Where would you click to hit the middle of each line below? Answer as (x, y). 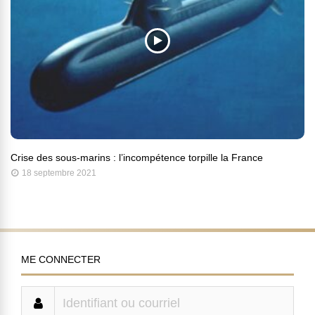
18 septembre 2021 (59, 173)
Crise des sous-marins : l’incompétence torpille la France (137, 158)
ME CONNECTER (61, 260)
